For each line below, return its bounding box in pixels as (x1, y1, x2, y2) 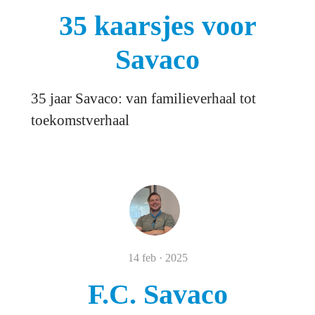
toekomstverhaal (31, 112, 129, 129)
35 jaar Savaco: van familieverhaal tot (31, 90, 256, 107)
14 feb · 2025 (127, 252, 188, 264)
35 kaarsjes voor (58, 10, 257, 41)
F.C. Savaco (87, 278, 228, 310)
